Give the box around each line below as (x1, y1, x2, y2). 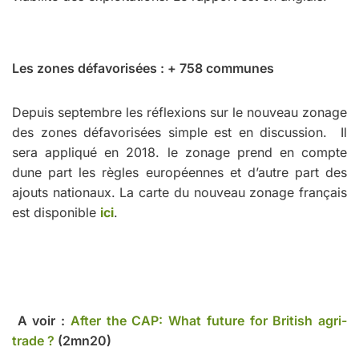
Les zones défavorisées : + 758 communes (12, 59, 274, 76)
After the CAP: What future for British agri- (70, 312, 348, 329)
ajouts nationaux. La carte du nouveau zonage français (12, 184, 347, 200)
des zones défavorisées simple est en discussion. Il (12, 123, 347, 140)
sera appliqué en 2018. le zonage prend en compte (12, 143, 347, 160)
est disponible (12, 204, 100, 220)
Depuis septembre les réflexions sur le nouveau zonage (12, 103, 347, 120)
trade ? (12, 332, 58, 349)
